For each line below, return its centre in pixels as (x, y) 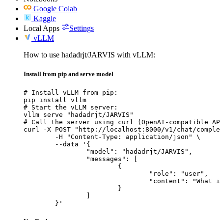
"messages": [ (55, 159)
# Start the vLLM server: (71, 108)
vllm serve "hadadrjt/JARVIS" (79, 115)
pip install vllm (55, 100)
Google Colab (55, 8)
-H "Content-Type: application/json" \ (39, 137)
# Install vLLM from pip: (71, 93)
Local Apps (41, 28)
